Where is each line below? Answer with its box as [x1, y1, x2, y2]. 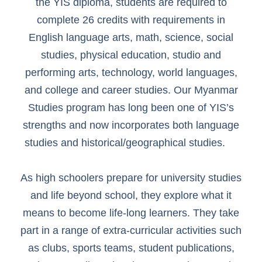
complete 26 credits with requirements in [37, 14, 225, 26]
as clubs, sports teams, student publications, [27, 242, 235, 254]
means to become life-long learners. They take [23, 207, 239, 219]
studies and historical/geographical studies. [25, 137, 237, 149]
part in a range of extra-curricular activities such [20, 225, 242, 237]
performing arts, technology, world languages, [25, 67, 237, 79]
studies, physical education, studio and [41, 49, 221, 61]
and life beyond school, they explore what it [30, 189, 232, 202]
